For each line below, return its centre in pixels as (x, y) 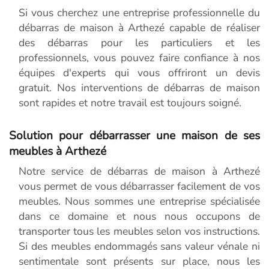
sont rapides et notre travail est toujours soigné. (130, 103)
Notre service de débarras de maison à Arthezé (139, 171)
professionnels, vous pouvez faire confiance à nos (139, 58)
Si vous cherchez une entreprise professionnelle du (139, 13)
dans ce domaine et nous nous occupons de (139, 216)
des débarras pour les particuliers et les (139, 43)
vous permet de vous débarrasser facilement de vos (139, 186)
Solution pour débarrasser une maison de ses (134, 136)
